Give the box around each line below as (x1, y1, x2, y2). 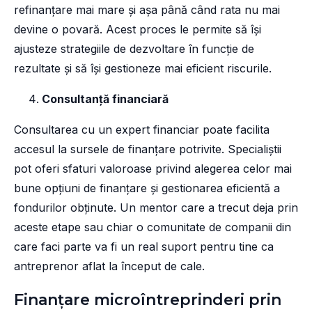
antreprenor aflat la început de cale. (14, 259, 208, 274)
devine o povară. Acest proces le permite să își (14, 22, 261, 37)
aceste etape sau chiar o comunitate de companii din (14, 220, 291, 235)
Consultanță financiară (42, 92, 169, 107)
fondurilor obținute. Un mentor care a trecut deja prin (14, 201, 298, 215)
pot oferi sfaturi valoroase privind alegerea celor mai (14, 162, 292, 176)
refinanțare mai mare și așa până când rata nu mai (14, 3, 280, 17)
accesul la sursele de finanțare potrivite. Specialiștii (14, 142, 281, 157)
